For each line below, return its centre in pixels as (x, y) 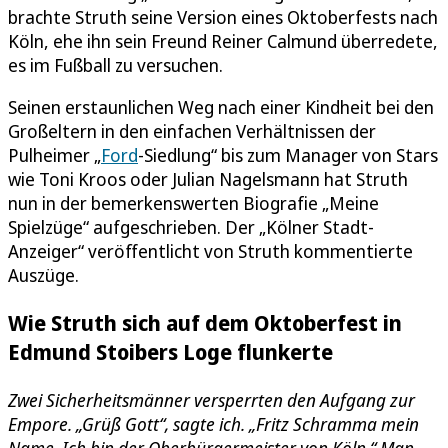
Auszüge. (45, 275)
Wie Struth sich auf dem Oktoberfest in (205, 323)
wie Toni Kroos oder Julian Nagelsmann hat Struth (208, 179)
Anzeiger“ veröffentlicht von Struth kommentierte (210, 251)
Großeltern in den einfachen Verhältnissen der (192, 131)
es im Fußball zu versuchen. (115, 65)
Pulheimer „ (54, 155)
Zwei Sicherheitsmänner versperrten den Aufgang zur (211, 399)
